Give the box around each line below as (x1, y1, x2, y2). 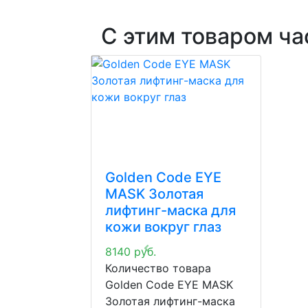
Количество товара (105, 261, 211, 275)
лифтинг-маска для (105, 202, 236, 219)
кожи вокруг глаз (105, 219, 221, 235)
